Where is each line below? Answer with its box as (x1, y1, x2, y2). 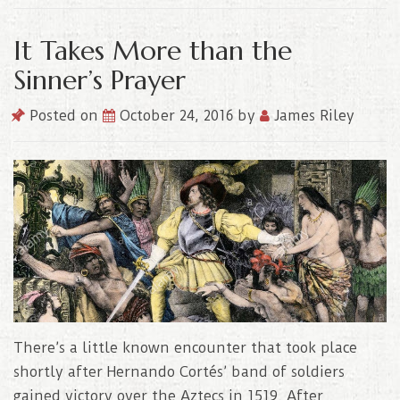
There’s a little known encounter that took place (13, 339, 357, 357)
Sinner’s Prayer (13, 63, 186, 97)
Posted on (25, 107, 103, 125)
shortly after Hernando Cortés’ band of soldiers (13, 363, 345, 381)
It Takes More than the (13, 34, 292, 68)
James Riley (270, 107, 354, 125)
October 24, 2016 (120, 107, 237, 125)
